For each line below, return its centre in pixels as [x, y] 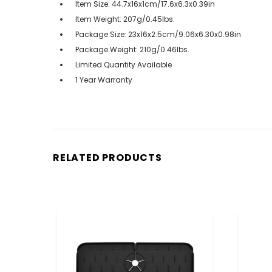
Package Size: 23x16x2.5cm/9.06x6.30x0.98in [158, 34]
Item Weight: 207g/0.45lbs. [125, 19]
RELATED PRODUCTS [107, 157]
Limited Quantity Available [124, 64]
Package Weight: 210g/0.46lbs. [132, 49]
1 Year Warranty [104, 80]
